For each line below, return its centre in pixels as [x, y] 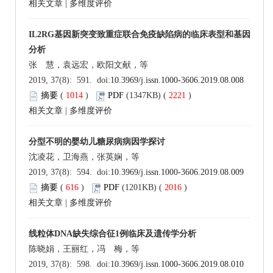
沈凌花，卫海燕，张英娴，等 [84, 157]
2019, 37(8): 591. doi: [69, 80]
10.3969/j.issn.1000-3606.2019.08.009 [177, 172]
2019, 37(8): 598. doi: [69, 264]
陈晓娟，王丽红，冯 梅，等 [84, 249]
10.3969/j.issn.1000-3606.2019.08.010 [177, 264]
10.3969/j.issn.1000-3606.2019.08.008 [177, 80]
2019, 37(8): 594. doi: [69, 172]
